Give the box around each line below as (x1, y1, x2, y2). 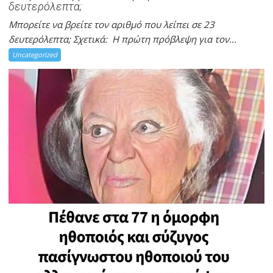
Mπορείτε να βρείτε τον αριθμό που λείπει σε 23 (9, 18, 215, 30)
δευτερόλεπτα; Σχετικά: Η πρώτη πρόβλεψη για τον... (9, 32, 237, 45)
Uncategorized (12, 49, 58, 59)
